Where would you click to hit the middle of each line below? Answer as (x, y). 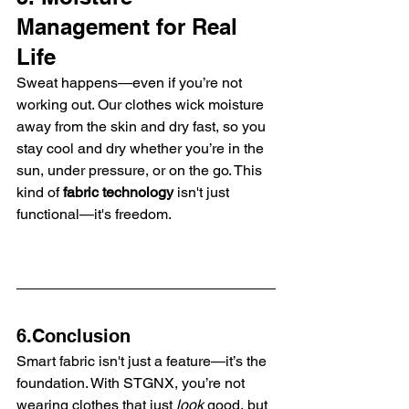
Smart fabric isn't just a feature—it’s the (143, 361)
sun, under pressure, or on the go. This (141, 170)
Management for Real (130, 26)
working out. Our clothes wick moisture (142, 104)
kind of (40, 192)
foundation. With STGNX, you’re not (132, 383)
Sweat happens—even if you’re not (131, 82)
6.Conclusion (73, 336)
